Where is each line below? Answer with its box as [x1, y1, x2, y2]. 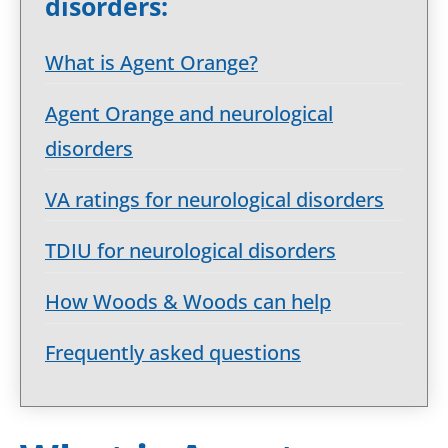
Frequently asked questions [45, 339, 301, 367]
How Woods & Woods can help [45, 288, 331, 316]
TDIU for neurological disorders [45, 237, 336, 265]
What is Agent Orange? [45, 48, 258, 76]
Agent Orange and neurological [45, 99, 333, 127]
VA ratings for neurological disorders [45, 185, 384, 213]
